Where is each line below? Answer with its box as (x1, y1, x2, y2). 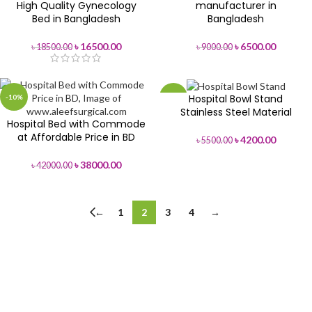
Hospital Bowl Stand (189, 91, 283, 106)
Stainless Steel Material (180, 104, 292, 119)
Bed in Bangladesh (32, 12, 120, 26)
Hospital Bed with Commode (7, 117, 146, 131)
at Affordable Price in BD (17, 130, 135, 144)
